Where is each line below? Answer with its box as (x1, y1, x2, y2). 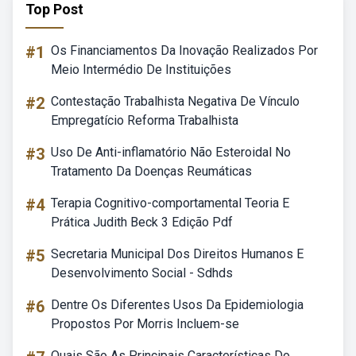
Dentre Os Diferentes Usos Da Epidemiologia (51, 297, 304, 312)
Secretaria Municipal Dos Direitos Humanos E (51, 246, 304, 261)
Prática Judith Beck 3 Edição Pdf (51, 215, 233, 230)
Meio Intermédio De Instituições (51, 62, 231, 77)
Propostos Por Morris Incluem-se (51, 316, 239, 331)
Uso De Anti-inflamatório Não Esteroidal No (51, 145, 291, 160)
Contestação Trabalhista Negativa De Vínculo (51, 94, 300, 109)
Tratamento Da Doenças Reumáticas (51, 164, 252, 179)
